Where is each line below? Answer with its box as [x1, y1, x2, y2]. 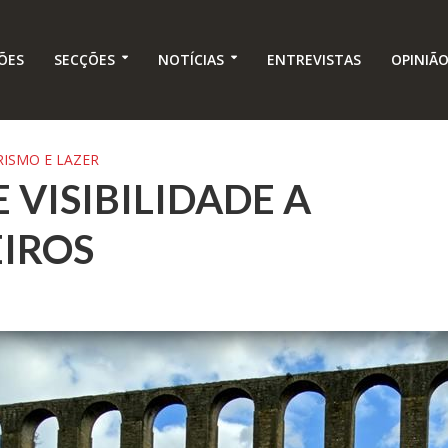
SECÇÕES [53, 50, 115, 70]
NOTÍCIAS [157, 50, 224, 70]
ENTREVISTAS [266, 50, 361, 70]
